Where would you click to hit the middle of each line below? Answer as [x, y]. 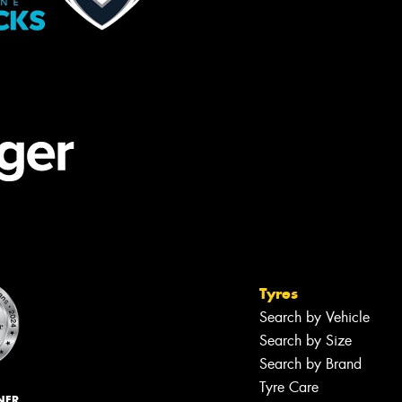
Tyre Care [289, 388]
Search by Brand [310, 364]
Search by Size [306, 341]
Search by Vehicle [315, 318]
